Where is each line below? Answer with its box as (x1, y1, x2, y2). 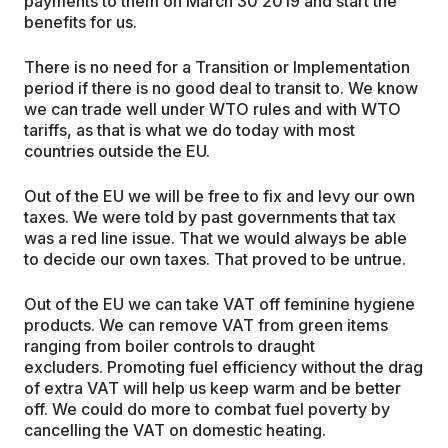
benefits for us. (24, 11, 137, 32)
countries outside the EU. (24, 140, 210, 161)
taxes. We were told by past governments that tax (24, 206, 396, 227)
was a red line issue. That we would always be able (24, 227, 407, 248)
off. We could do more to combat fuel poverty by (24, 398, 390, 419)
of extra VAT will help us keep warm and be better (24, 377, 401, 398)
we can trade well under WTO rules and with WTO (24, 98, 401, 119)
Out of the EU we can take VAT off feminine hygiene (24, 293, 415, 314)
